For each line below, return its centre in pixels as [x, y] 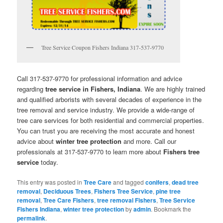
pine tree [168, 191]
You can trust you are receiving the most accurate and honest [106, 131]
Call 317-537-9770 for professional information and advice [100, 79]
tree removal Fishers [127, 200]
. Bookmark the [171, 209]
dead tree [185, 182]
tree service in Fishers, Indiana [93, 89]
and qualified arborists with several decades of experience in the [110, 100]
